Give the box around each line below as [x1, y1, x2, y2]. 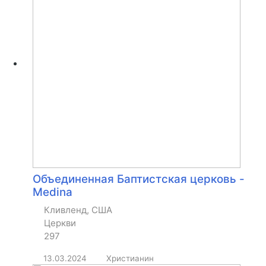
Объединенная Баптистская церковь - [33, 172, 245, 186]
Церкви [44, 217, 76, 229]
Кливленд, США [44, 204, 112, 216]
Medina [33, 185, 72, 199]
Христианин [106, 254, 154, 264]
